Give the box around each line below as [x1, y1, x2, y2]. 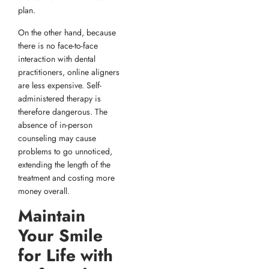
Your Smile [18, 223, 103, 249]
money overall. [18, 184, 72, 197]
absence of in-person [18, 118, 92, 131]
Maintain [18, 204, 85, 229]
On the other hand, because [18, 26, 116, 38]
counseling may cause [18, 131, 96, 144]
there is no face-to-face [18, 39, 98, 52]
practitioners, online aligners [18, 65, 119, 78]
